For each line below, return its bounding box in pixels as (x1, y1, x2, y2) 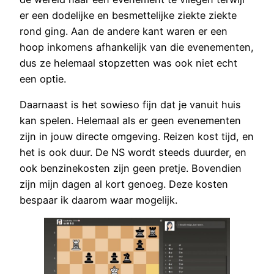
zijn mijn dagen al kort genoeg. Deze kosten (20, 177, 228, 190)
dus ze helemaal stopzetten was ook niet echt (20, 56, 237, 69)
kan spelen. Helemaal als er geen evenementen (20, 114, 241, 127)
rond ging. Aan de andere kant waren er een (20, 24, 228, 37)
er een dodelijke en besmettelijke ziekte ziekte (20, 9, 237, 21)
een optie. (20, 72, 66, 85)
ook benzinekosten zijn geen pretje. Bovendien (20, 161, 242, 174)
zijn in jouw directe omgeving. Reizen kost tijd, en (20, 130, 254, 143)
